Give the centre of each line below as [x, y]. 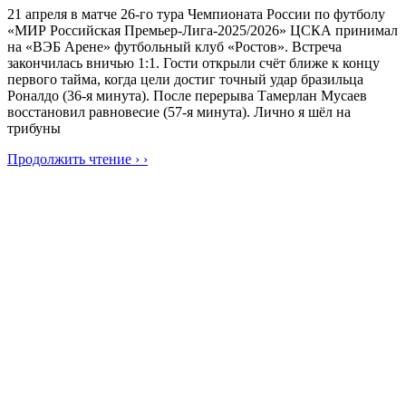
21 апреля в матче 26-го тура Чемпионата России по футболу [196, 14]
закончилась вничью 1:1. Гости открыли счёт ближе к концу [193, 63]
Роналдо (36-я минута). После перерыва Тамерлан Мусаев [187, 95]
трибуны [34, 128]
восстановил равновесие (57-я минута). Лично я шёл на [179, 111]
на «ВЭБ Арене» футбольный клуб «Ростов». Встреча [174, 46]
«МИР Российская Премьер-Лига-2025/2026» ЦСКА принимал [203, 30]
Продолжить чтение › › [77, 159]
